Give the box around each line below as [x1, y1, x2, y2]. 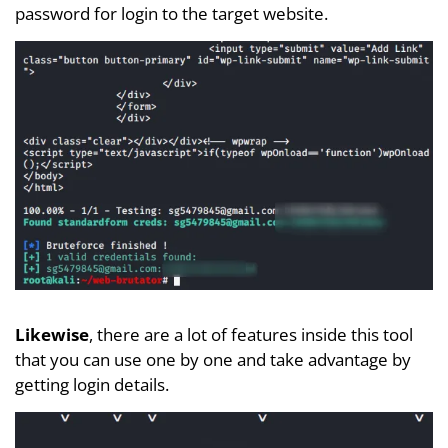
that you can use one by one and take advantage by [15, 348, 411, 372]
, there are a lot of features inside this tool [89, 323, 413, 347]
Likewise [15, 323, 89, 347]
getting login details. [15, 373, 169, 397]
